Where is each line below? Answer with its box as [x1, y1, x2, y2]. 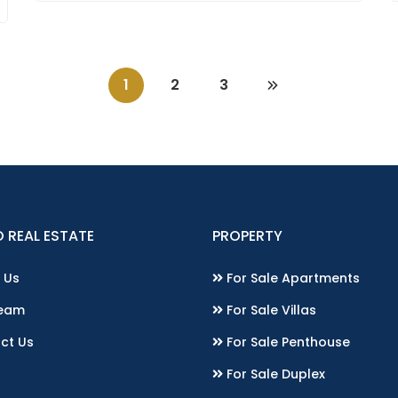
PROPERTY [212, 226, 283, 247]
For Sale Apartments [223, 269, 360, 288]
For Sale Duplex [223, 365, 325, 384]
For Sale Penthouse [223, 333, 350, 352]
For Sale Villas [223, 301, 316, 320]
